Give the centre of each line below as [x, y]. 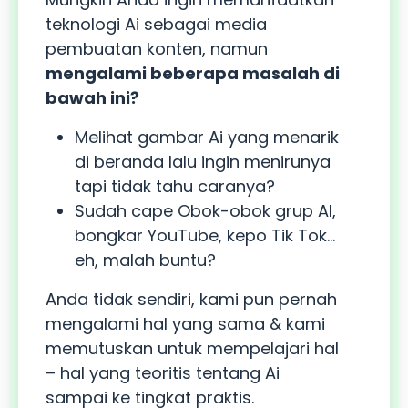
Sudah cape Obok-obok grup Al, [205, 211]
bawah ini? [92, 98]
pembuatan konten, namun [157, 49]
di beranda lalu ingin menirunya [203, 162]
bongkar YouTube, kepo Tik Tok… [205, 236]
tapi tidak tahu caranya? [175, 187]
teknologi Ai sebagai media [156, 25]
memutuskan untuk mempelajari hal [192, 349]
